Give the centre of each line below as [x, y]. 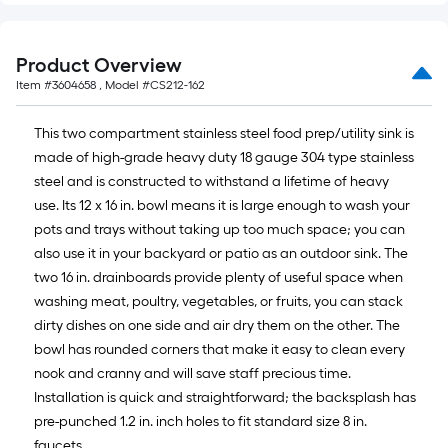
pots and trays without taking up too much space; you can [219, 229]
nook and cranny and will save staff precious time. [192, 373]
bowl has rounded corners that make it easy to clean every [219, 349]
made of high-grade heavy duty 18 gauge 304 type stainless [224, 157]
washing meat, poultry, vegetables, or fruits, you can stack [218, 301]
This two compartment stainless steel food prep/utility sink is [224, 133]
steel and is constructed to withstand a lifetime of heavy [211, 181]
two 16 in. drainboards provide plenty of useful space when [218, 277]
